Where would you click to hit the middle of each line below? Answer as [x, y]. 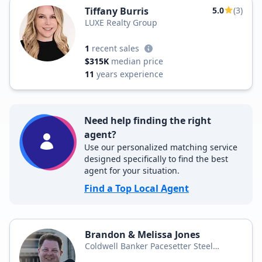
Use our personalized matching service [161, 147]
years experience [130, 74]
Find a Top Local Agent [137, 188]
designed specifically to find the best [156, 159]
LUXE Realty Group [121, 23]
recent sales [116, 48]
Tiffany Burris [117, 11]
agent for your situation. [132, 170]
